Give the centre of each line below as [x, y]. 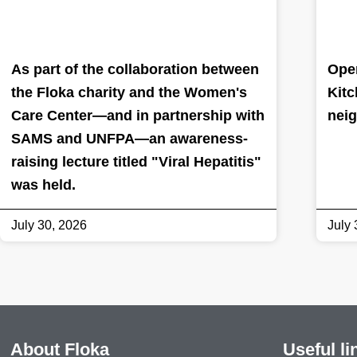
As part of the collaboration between [135, 69]
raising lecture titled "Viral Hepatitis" [136, 161]
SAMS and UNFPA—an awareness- [129, 138]
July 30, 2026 [49, 225]
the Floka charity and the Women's [129, 92]
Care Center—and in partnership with [138, 115]
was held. [43, 184]
